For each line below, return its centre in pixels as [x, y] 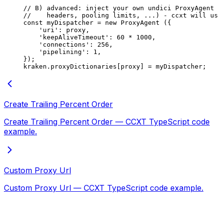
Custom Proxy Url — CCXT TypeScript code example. [104, 188]
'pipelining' [54, 52]
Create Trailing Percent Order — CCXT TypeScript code [107, 121]
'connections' [56, 44]
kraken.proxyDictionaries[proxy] [86, 66]
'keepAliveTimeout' [66, 37]
